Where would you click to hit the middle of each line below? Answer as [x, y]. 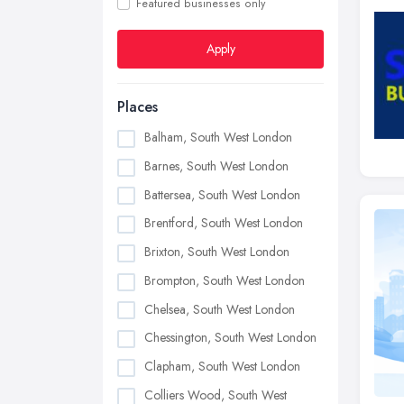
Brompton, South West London [225, 280]
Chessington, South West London [230, 338]
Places [138, 107]
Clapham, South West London [222, 367]
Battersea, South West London [222, 194]
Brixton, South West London [217, 252]
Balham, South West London [218, 137]
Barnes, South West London [216, 165]
